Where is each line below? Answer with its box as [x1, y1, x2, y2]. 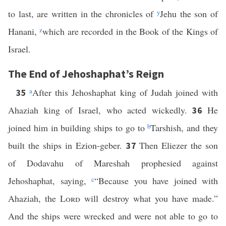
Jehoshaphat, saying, [8, 175, 91, 187]
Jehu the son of [160, 8, 218, 20]
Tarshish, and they [150, 122, 218, 134]
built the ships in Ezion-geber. [8, 139, 126, 151]
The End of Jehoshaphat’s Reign [8, 67, 164, 81]
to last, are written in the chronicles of [8, 8, 157, 20]
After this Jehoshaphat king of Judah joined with [32, 86, 218, 98]
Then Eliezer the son [139, 139, 218, 151]
